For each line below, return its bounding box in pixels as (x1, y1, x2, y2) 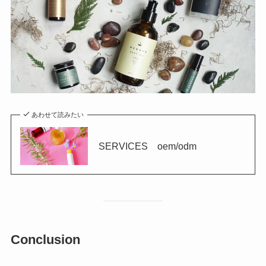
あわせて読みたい (31, 110, 84, 118)
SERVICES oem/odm (98, 140, 197, 151)
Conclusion (10, 232, 80, 248)
